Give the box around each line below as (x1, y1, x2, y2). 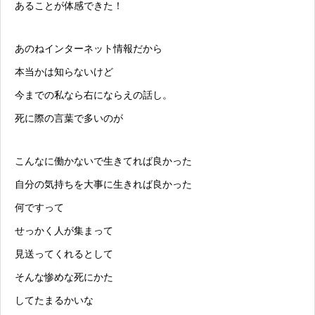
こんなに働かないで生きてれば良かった (15, 155, 192, 167)
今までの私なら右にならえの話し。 (15, 89, 172, 101)
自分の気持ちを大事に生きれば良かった (15, 179, 192, 191)
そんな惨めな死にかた (15, 271, 113, 283)
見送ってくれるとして (15, 248, 113, 260)
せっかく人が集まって (15, 225, 113, 237)
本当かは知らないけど (15, 66, 113, 78)
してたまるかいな (15, 295, 94, 307)
